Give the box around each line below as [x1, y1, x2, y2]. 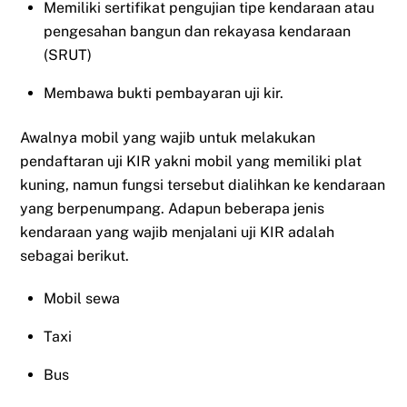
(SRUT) [44, 46, 92, 65]
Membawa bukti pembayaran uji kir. [44, 84, 283, 103]
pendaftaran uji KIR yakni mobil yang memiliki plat [20, 152, 362, 170]
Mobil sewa [44, 289, 120, 307]
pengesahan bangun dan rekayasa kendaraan [44, 23, 351, 41]
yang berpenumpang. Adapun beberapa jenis [20, 199, 325, 217]
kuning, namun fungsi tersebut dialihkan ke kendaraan [20, 175, 386, 194]
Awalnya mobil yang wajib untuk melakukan [20, 128, 316, 146]
